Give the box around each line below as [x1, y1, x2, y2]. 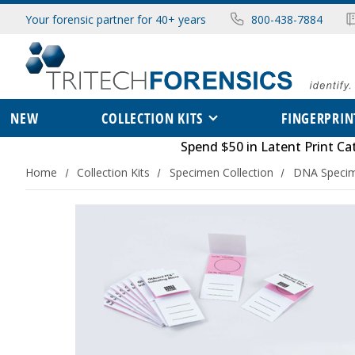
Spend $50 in [180, 138, 261, 156]
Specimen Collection [169, 165, 273, 181]
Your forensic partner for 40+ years [25, 11, 206, 27]
